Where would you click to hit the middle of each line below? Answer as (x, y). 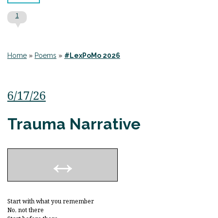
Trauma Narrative (74, 124)
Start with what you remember (51, 201)
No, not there (26, 210)
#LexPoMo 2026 (92, 55)
